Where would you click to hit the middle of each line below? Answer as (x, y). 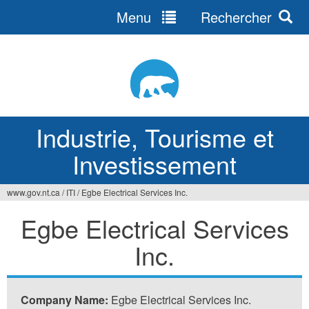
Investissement (154, 164)
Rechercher (235, 17)
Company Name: (66, 300)
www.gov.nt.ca (33, 192)
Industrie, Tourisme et (154, 137)
